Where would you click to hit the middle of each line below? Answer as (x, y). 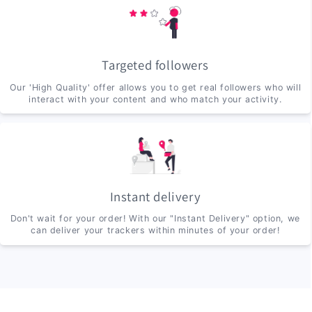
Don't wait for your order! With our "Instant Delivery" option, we (155, 219)
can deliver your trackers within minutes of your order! (155, 231)
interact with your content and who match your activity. (155, 99)
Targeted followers (155, 65)
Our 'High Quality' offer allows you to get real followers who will (155, 87)
